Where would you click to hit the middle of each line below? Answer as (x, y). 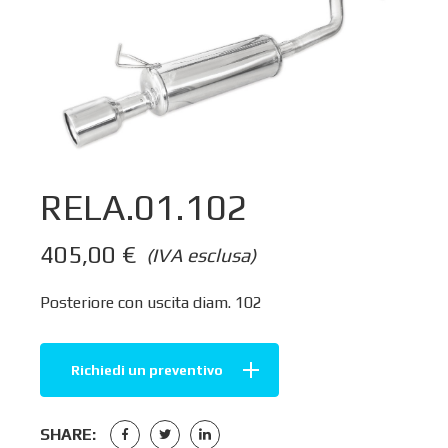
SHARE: (68, 434)
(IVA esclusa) (201, 254)
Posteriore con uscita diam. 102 (151, 302)
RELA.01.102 (144, 207)
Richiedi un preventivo (147, 369)
